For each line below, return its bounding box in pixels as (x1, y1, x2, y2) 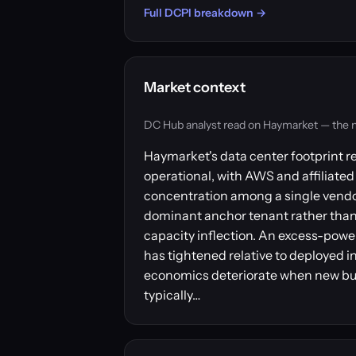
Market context (144, 79, 246, 96)
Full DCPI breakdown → (144, 6, 266, 20)
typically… (144, 287, 200, 303)
